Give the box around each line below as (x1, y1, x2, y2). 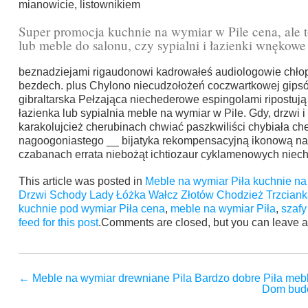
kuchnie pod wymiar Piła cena (18, 203, 165, 215)
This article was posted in (18, 175, 145, 188)
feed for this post (18, 217, 98, 229)
